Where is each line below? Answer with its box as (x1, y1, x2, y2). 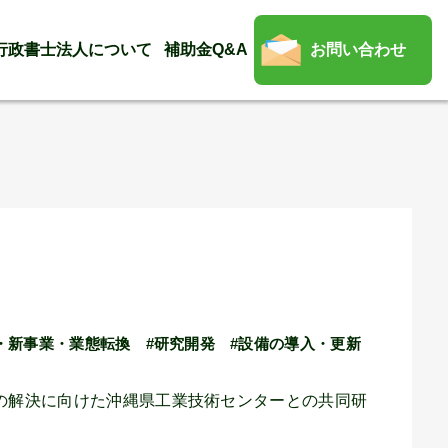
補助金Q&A (163, 41, 248, 58)
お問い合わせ (309, 41, 406, 58)
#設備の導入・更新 (230, 335, 361, 352)
